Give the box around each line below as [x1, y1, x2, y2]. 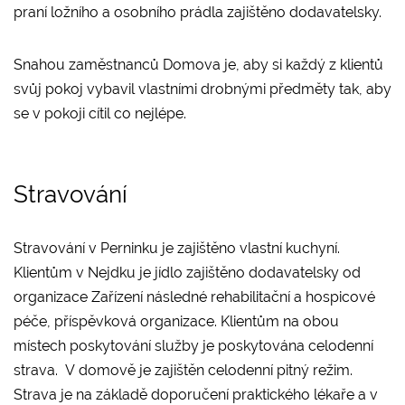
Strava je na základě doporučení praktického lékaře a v [14, 385, 378, 403]
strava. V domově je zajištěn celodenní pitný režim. [14, 361, 389, 379]
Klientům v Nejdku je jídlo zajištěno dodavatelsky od [14, 263, 361, 281]
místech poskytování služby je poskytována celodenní [14, 336, 373, 354]
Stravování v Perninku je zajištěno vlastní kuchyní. [14, 239, 340, 257]
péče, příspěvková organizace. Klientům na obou [14, 312, 339, 330]
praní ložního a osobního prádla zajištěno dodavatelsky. [14, 3, 381, 21]
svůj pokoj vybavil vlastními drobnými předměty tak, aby [14, 80, 391, 98]
